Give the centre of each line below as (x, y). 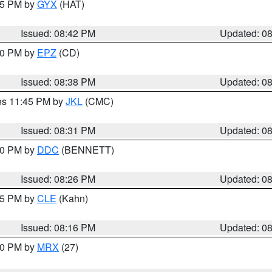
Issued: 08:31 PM (58, 130)
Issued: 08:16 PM (58, 227)
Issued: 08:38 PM (58, 82)
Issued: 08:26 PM (58, 179)
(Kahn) (72, 198)
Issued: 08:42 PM (58, 33)
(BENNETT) (87, 150)
